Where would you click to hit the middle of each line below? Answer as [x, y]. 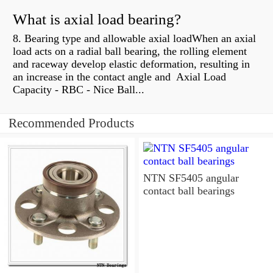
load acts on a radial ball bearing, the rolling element [130, 51]
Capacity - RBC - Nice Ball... [79, 90]
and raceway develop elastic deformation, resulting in [131, 64]
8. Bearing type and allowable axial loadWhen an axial [134, 39]
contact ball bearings [189, 191]
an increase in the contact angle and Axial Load [119, 77]
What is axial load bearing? [97, 19]
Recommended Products [71, 123]
